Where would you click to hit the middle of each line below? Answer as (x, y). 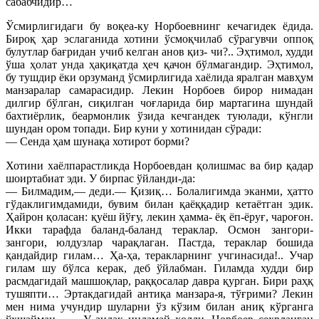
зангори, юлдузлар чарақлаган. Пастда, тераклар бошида (159, 242)
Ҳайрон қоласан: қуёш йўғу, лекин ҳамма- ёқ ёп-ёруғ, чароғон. (159, 216)
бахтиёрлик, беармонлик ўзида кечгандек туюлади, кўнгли (159, 115)
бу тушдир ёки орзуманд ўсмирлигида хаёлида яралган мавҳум (159, 77)
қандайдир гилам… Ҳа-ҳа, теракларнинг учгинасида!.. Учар (159, 255)
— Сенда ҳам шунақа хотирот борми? (98, 141)
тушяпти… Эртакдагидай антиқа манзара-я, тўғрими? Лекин (159, 293)
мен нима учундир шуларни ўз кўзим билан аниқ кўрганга (159, 306)
